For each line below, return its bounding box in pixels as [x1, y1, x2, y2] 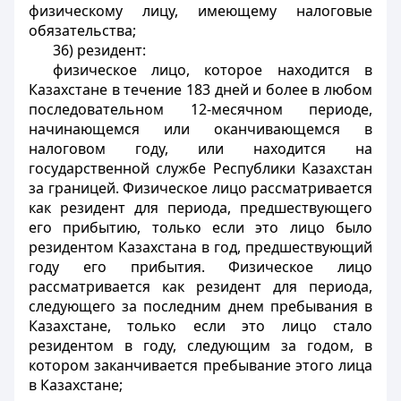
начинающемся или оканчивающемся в [29, 119, 372, 139]
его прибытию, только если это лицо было [29, 218, 372, 237]
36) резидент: [52, 40, 146, 60]
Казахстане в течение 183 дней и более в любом [29, 80, 372, 99]
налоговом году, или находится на [29, 139, 372, 158]
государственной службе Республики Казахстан [29, 158, 372, 178]
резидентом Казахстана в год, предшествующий [29, 237, 372, 257]
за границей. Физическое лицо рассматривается [29, 178, 372, 198]
